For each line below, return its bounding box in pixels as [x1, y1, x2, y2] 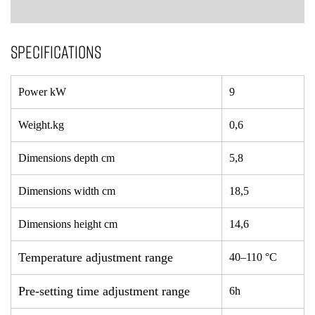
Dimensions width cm [18, 184, 115, 197]
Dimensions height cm [18, 217, 117, 230]
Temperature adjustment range [18, 250, 173, 264]
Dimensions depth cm [18, 151, 115, 164]
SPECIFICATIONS [11, 40, 101, 63]
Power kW [18, 85, 66, 98]
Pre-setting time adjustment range [18, 283, 190, 298]
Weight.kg [18, 118, 64, 131]
